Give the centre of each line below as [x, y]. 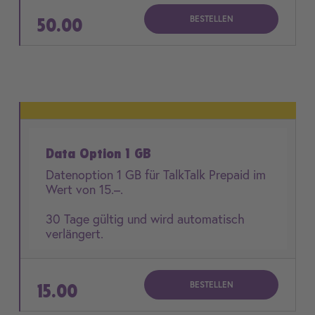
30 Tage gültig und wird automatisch [145, 219]
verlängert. [75, 233]
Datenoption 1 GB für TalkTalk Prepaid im [156, 174]
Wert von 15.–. [86, 189]
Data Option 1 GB [98, 153]
